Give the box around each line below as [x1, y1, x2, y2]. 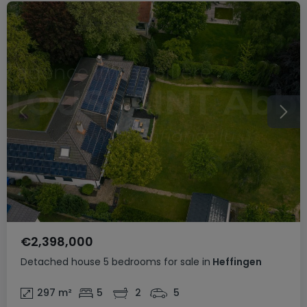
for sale [164, 254, 199, 269]
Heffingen [210, 254, 262, 269]
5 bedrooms [103, 254, 161, 269]
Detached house [21, 254, 101, 269]
